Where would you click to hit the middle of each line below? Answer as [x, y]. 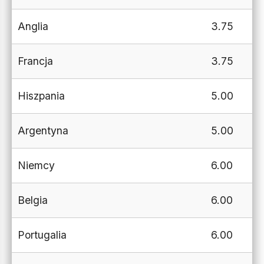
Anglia [33, 26]
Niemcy [38, 165]
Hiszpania [41, 96]
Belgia [34, 200]
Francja [37, 61]
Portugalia [44, 235]
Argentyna [44, 131]
